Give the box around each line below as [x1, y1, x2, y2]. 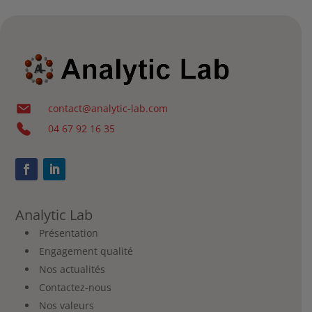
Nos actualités [38, 263, 105, 276]
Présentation [38, 226, 98, 240]
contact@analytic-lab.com [48, 102, 168, 116]
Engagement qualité [38, 244, 133, 258]
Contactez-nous [38, 281, 111, 295]
